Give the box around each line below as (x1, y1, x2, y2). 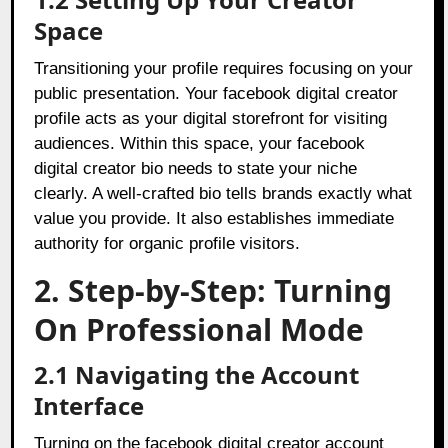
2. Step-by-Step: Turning (34, 269, 393, 311)
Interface (34, 388, 145, 422)
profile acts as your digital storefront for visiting (34, 108, 388, 128)
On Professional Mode (34, 308, 365, 350)
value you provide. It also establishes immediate (34, 208, 395, 228)
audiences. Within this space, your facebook (34, 133, 366, 153)
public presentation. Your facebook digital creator (34, 83, 399, 103)
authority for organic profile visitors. (34, 233, 301, 253)
